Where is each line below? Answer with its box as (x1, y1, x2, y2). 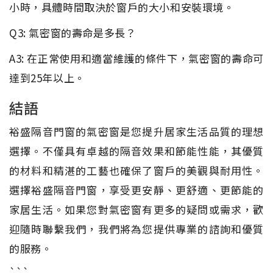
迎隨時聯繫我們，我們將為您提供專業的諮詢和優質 (9, 221, 264, 236)
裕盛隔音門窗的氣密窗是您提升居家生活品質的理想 (9, 123, 264, 139)
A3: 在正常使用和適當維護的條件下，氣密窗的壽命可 (9, 50, 264, 66)
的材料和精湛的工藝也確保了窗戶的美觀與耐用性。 (9, 162, 264, 178)
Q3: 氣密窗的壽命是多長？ (9, 24, 136, 40)
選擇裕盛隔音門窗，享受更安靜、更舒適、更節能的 (9, 182, 264, 197)
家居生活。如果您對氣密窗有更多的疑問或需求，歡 (9, 201, 264, 217)
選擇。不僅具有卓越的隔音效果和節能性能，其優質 (9, 143, 264, 158)
